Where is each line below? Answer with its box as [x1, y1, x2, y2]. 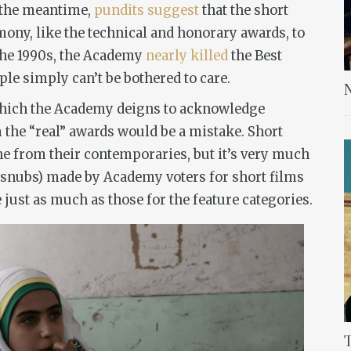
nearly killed [146, 47, 228, 64]
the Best [228, 47, 282, 64]
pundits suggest [94, 2, 199, 19]
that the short [199, 2, 288, 19]
